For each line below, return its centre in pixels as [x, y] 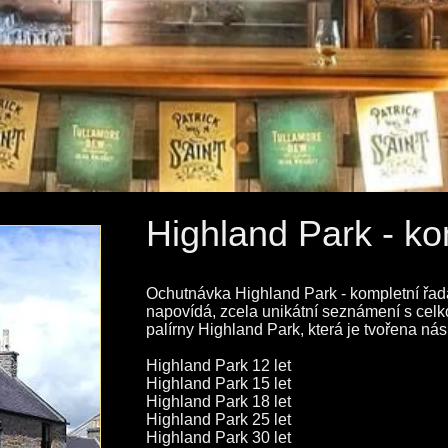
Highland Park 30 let [218, 437]
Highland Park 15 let [218, 383]
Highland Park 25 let [218, 419]
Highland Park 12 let [218, 365]
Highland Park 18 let [218, 401]
